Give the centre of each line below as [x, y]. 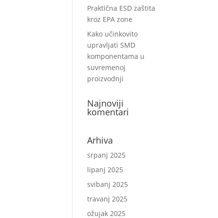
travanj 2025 [108, 199]
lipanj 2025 [105, 170]
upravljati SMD [111, 45]
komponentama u [116, 56]
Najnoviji [106, 103]
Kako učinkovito [113, 34]
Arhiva [100, 140]
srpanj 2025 [107, 155]
